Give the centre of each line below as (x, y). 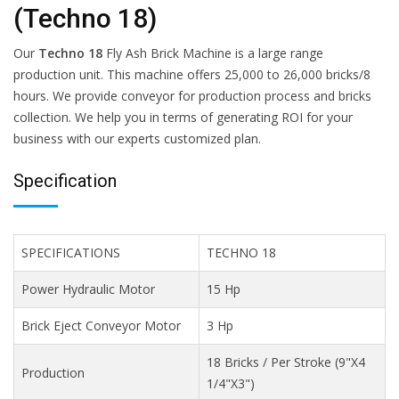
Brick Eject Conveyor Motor (101, 326)
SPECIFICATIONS (71, 252)
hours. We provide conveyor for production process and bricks (192, 96)
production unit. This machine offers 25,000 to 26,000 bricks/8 (192, 74)
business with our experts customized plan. (137, 138)
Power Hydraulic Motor (88, 289)
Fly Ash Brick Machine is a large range (213, 53)
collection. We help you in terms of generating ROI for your (183, 117)
